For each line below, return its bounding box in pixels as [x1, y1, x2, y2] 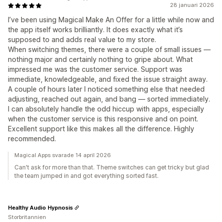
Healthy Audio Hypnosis [8, 204, 73, 211]
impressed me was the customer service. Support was [8, 65, 182, 73]
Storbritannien [8, 214, 46, 221]
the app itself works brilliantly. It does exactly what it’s [8, 25, 183, 34]
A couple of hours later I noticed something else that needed [8, 85, 205, 93]
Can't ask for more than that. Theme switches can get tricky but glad [14, 164, 209, 171]
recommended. [8, 134, 56, 143]
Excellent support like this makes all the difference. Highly [8, 124, 194, 133]
